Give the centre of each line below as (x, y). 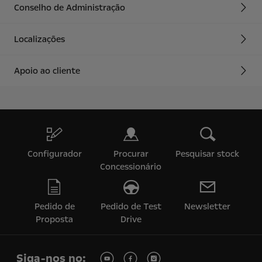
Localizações (39, 39)
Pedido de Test (131, 206)
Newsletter (208, 206)
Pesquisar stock (208, 154)
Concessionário (131, 167)
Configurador (54, 154)
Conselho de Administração (70, 8)
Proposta (55, 219)
